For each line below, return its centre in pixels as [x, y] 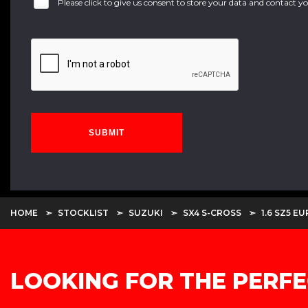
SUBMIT [107, 133]
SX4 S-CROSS [212, 213]
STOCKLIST [83, 213]
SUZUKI [146, 213]
